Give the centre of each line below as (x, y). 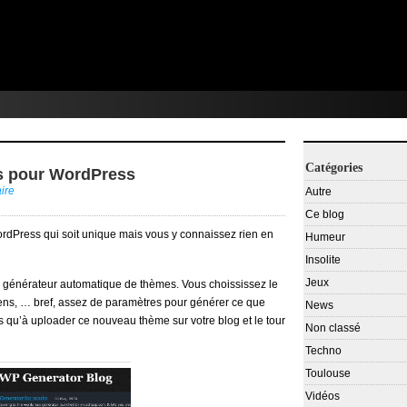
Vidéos (323, 396)
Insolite (323, 260)
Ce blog (325, 214)
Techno (323, 351)
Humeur (325, 237)
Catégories (334, 168)
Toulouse (328, 373)
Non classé (333, 328)
